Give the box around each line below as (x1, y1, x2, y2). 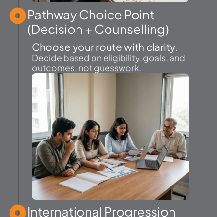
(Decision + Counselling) (27, 20, 169, 37)
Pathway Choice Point (27, 6, 155, 22)
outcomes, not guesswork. (32, 62, 141, 73)
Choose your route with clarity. (32, 40, 178, 53)
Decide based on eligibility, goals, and (32, 52, 185, 63)
